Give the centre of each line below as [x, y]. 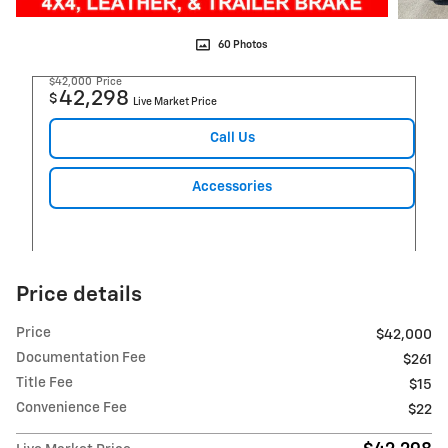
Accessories [232, 187]
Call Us [232, 137]
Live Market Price [175, 101]
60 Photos [243, 44]
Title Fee [44, 383]
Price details [79, 296]
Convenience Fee [71, 408]
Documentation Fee [81, 358]
